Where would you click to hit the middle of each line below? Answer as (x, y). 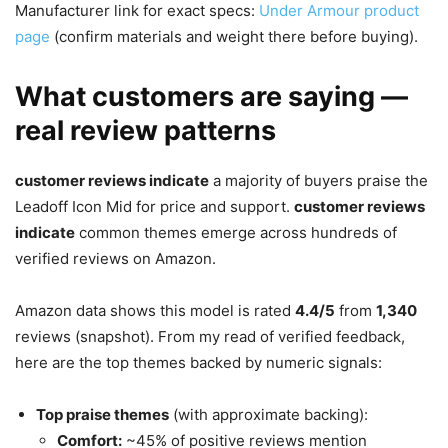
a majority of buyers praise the (318, 181)
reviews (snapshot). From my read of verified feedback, (210, 337)
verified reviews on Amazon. (115, 259)
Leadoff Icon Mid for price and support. (154, 207)
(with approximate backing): (268, 415)
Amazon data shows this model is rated (155, 311)
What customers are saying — (211, 97)
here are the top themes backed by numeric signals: (198, 363)
